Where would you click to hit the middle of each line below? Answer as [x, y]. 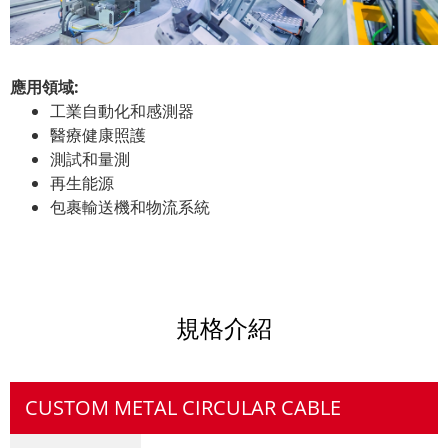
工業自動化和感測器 [122, 111]
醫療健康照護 [98, 135]
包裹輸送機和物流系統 [130, 207]
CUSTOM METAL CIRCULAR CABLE [183, 408]
